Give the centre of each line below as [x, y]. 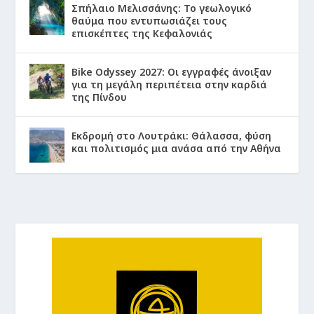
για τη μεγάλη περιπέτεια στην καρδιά [170, 84]
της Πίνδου [100, 97]
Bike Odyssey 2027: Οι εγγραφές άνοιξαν [172, 71]
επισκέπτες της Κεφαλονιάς [142, 33]
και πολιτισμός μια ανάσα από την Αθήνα [177, 148]
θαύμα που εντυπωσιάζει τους [150, 20]
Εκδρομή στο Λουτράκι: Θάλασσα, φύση [172, 135]
